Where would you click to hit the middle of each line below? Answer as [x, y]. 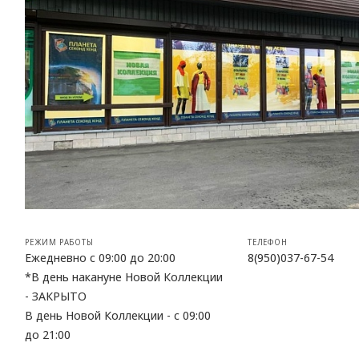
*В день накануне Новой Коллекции [124, 276]
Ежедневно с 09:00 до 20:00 [100, 257]
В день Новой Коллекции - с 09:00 [118, 315]
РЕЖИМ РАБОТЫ [59, 242]
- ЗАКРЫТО [56, 295]
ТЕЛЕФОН [268, 242]
